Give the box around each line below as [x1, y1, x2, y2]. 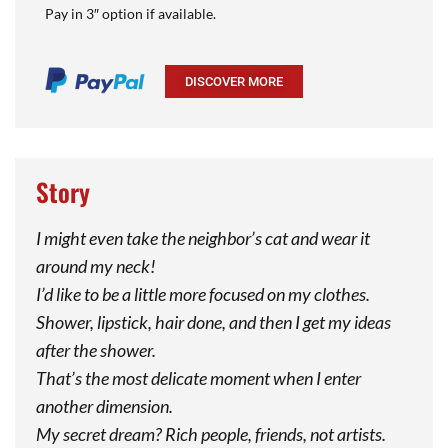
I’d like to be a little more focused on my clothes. [35, 282, 370, 305]
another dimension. [35, 394, 173, 417]
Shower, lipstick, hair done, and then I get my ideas [35, 310, 391, 333]
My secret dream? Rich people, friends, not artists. [35, 422, 386, 445]
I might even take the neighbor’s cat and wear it [35, 226, 370, 249]
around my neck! [35, 254, 156, 277]
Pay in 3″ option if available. [45, 5, 216, 23]
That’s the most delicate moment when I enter [35, 366, 361, 389]
